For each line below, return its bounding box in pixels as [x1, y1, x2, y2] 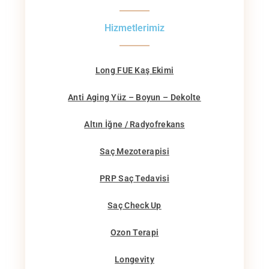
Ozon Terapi [110, 228, 159, 238]
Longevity [115, 255, 154, 265]
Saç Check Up [107, 201, 162, 211]
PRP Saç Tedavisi [100, 174, 169, 184]
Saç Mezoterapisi [100, 147, 169, 157]
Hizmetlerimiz [104, 22, 165, 34]
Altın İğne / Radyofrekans [84, 119, 185, 130]
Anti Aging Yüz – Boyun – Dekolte [68, 92, 201, 103]
